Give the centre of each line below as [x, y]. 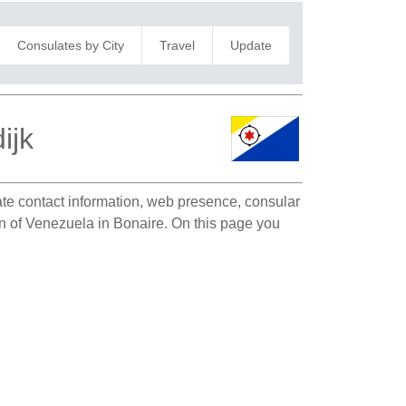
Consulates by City [70, 45]
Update [251, 45]
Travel [177, 45]
